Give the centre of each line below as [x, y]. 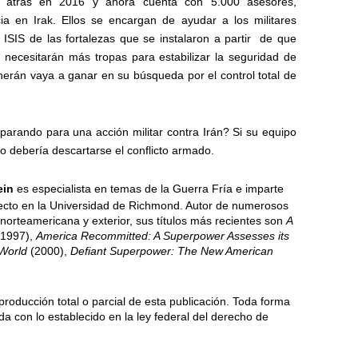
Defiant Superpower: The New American [172, 251]
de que [278, 39]
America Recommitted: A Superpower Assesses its [163, 236]
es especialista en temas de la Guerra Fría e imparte [149, 189]
